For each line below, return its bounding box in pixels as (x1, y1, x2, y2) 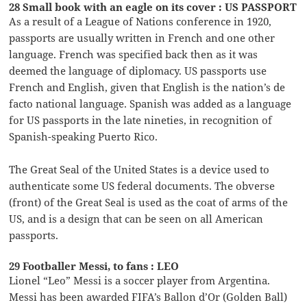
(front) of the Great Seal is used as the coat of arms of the (9, 195, 288, 210)
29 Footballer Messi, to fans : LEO (9, 259, 180, 273)
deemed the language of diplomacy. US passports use (9, 64, 267, 78)
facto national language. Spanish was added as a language (9, 97, 292, 111)
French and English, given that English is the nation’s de (9, 80, 286, 95)
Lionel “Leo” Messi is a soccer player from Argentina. (9, 273, 271, 288)
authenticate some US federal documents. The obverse (9, 179, 275, 193)
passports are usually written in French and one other (9, 31, 275, 45)
